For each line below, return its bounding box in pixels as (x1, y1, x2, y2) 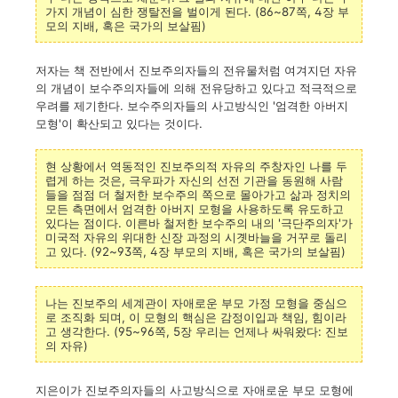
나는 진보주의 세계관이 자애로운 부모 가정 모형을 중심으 (45, 296, 347, 310)
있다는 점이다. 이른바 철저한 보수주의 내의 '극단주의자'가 (45, 216, 353, 230)
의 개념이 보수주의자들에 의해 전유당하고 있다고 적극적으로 (36, 81, 357, 95)
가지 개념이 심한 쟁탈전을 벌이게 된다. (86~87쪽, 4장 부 (45, 4, 349, 19)
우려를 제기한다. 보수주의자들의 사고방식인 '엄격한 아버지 (36, 99, 348, 113)
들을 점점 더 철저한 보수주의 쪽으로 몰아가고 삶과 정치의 (45, 187, 351, 202)
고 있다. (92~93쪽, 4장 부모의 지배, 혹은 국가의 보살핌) (45, 244, 346, 259)
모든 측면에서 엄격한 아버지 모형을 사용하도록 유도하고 (45, 202, 344, 216)
